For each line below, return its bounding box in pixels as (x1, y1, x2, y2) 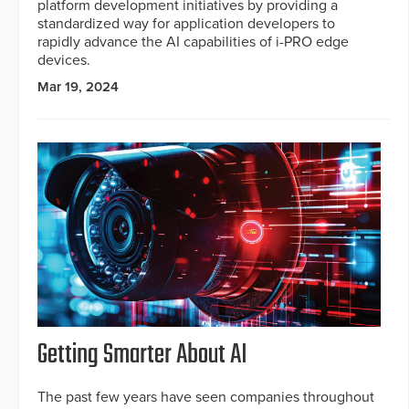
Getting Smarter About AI (37, 333, 247, 376)
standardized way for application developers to (37, 14, 335, 33)
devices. (37, 50, 90, 69)
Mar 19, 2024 (37, 78, 119, 95)
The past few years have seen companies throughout (37, 387, 374, 406)
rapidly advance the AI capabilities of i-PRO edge (37, 32, 349, 51)
